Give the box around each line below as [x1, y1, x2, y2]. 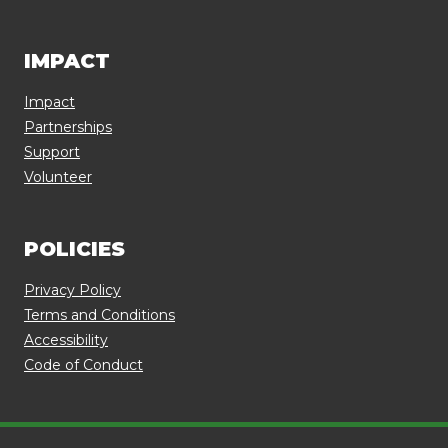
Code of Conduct [24, 356, 143, 374]
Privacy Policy [24, 281, 121, 299]
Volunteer [24, 168, 92, 186]
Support [24, 143, 80, 161]
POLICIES [24, 237, 125, 261]
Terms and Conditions [24, 306, 175, 324]
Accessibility [24, 331, 108, 349]
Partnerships [24, 118, 112, 136]
